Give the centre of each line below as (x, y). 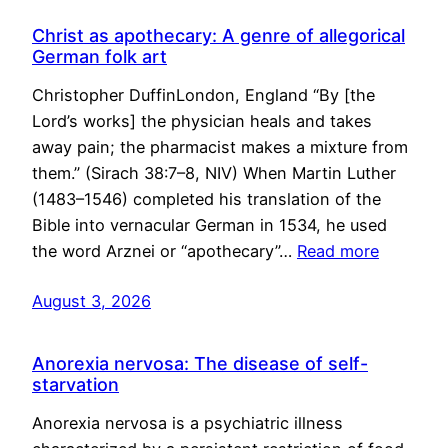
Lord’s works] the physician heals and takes (202, 121)
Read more (338, 251)
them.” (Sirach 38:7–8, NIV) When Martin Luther (214, 173)
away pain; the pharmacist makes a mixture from (220, 147)
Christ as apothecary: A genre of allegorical (218, 36)
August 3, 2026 (91, 301)
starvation (75, 384)
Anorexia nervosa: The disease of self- (200, 363)
